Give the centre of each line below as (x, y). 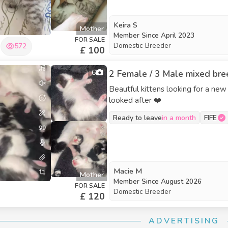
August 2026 (181, 181)
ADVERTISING (184, 221)
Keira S (125, 25)
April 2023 (178, 35)
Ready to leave (137, 118)
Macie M (128, 171)
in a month (179, 118)
